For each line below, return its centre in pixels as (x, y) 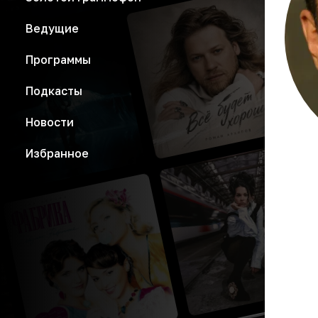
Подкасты (54, 91)
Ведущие (52, 28)
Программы (58, 60)
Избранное (57, 153)
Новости (50, 122)
